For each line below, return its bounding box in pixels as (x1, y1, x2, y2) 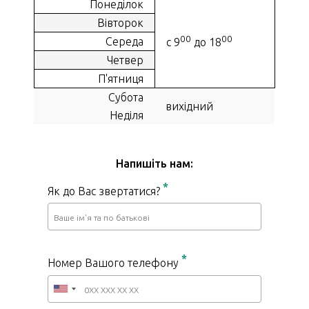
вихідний (166, 100, 213, 112)
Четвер (107, 54, 143, 66)
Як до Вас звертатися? (47, 185, 163, 198)
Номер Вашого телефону (47, 257, 181, 270)
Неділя (110, 109, 143, 121)
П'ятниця (98, 72, 143, 85)
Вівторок (97, 17, 143, 29)
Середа (106, 35, 143, 48)
